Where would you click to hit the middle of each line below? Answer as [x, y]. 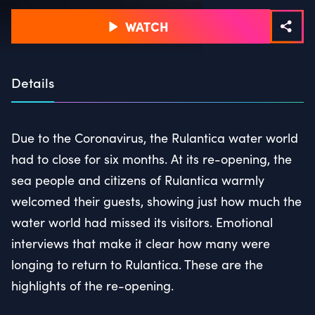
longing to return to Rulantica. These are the [137, 264]
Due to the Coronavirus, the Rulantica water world [155, 137]
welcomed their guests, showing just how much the [156, 201]
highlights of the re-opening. [94, 285]
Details [33, 82]
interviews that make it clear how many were [141, 243]
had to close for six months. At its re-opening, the [152, 159]
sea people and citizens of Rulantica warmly [138, 180]
